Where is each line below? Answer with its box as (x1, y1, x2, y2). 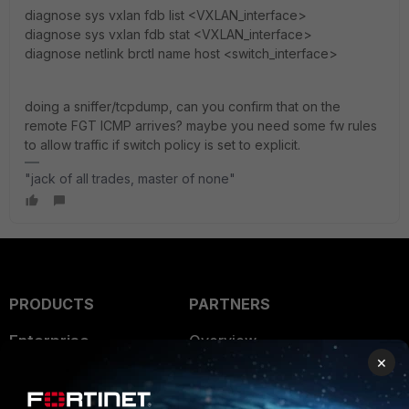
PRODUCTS (9, 295, 94, 313)
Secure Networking (9, 369, 142, 387)
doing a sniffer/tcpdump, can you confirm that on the (25, 99, 341, 114)
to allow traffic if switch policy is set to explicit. (25, 137, 300, 152)
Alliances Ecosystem (188, 368, 330, 386)
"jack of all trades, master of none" (25, 171, 236, 186)
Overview (188, 331, 257, 350)
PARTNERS (188, 295, 270, 313)
